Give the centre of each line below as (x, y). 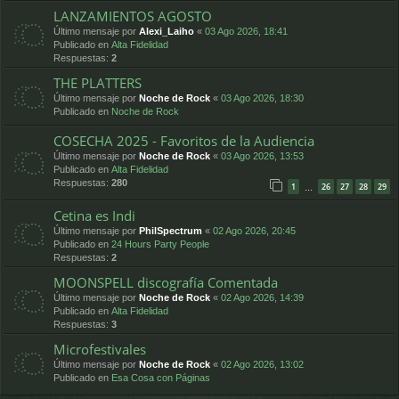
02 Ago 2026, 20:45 (254, 231)
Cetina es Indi (94, 216)
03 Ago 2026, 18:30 (262, 98)
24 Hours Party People (160, 244)
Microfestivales (100, 350)
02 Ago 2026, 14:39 (262, 298)
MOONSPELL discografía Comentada (166, 283)
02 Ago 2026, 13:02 (262, 365)
